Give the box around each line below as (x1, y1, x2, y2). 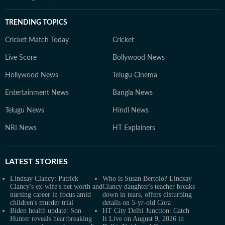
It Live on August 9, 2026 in (102, 215, 184, 222)
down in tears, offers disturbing (102, 191, 192, 198)
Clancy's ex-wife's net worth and (10, 183, 102, 190)
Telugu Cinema (113, 72, 157, 79)
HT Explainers (113, 125, 155, 132)
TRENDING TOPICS (5, 19, 67, 26)
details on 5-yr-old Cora (102, 199, 171, 206)
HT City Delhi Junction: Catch (102, 207, 189, 214)
